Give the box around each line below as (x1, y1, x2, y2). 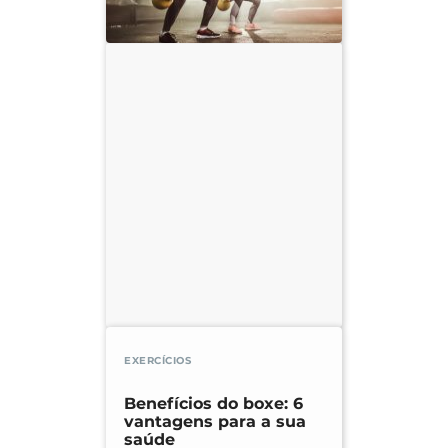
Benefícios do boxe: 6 (124, 394, 303, 414)
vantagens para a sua (124, 412, 306, 432)
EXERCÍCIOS (124, 354, 191, 368)
